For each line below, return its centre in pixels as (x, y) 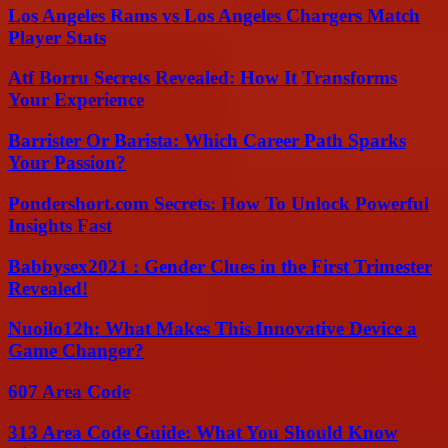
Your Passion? (67, 163)
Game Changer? (76, 351)
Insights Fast (60, 225)
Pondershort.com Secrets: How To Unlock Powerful (218, 203)
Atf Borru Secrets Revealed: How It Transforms (202, 78)
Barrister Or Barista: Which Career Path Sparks (207, 141)
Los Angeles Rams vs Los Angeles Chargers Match (214, 15)
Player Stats (57, 37)
